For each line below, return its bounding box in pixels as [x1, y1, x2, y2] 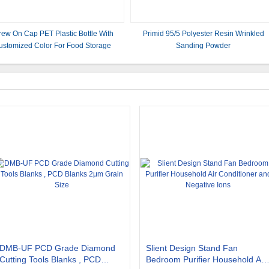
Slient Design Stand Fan [146, 243, 238, 253]
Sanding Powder [176, 41, 231, 50]
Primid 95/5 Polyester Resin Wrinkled [142, 29, 264, 38]
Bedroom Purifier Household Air [146, 255, 266, 264]
